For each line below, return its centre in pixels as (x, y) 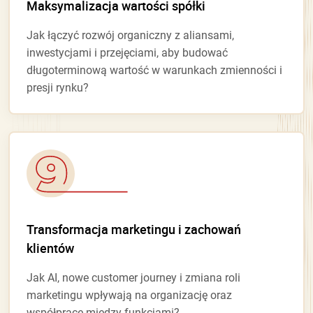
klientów (50, 248)
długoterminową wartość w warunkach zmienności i (154, 70)
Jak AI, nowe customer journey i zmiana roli (133, 277)
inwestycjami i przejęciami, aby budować (127, 52)
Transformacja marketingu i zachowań (134, 229)
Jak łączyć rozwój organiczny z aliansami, (130, 35)
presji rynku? (58, 87)
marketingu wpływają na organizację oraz (129, 295)
